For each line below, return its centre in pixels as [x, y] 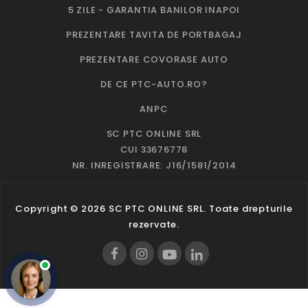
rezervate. [154, 224]
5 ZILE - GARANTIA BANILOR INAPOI [154, 10]
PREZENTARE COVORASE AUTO [154, 59]
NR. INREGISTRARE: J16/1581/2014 [154, 165]
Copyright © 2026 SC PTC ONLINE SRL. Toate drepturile [154, 208]
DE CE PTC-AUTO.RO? [154, 84]
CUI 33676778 [154, 149]
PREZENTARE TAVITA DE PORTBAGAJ [154, 34]
